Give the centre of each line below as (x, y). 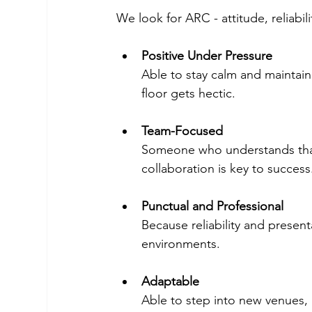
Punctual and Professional (214, 206)
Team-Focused (182, 131)
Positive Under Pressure (207, 56)
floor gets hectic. (189, 93)
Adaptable (172, 281)
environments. (181, 244)
